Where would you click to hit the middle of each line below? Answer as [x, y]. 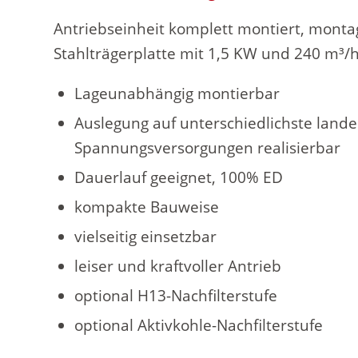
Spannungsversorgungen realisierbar [207, 147]
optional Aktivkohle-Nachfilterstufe [199, 325]
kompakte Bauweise [147, 207]
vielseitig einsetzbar [145, 236]
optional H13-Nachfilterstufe [176, 295]
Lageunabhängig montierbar [177, 93]
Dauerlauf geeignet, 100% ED [179, 177]
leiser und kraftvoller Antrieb [178, 266]
